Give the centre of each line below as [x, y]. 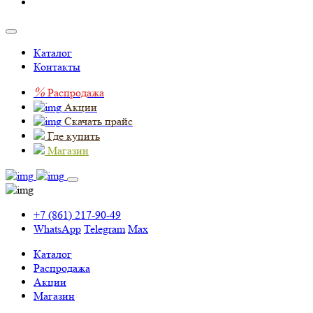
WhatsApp [57, 229]
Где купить [74, 136]
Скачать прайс [99, 121]
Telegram [104, 229]
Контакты [57, 67]
